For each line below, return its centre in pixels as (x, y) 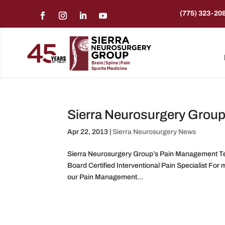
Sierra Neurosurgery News (154, 132)
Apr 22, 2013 (88, 132)
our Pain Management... (105, 177)
